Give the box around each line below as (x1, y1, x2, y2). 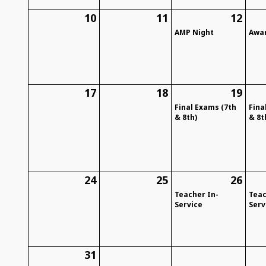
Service (175, 199, 203, 210)
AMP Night (175, 27, 214, 38)
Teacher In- (175, 189, 219, 200)
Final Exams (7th (175, 102, 237, 113)
